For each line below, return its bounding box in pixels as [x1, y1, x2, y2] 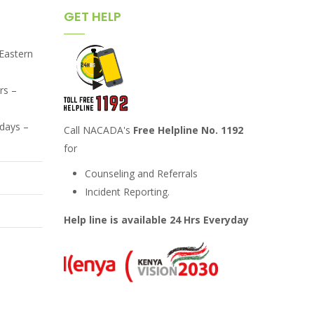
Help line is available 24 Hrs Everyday [64, 212, 249, 226]
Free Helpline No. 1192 [133, 123, 243, 137]
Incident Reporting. [85, 184, 170, 198]
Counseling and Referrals [85, 166, 200, 180]
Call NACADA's [64, 123, 133, 137]
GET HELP [64, 8, 121, 26]
